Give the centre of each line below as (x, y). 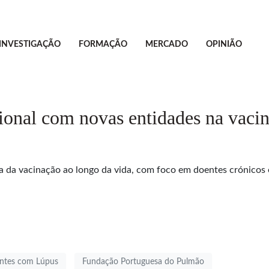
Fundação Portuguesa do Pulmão (143, 261)
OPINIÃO (224, 44)
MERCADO (166, 44)
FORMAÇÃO (103, 44)
